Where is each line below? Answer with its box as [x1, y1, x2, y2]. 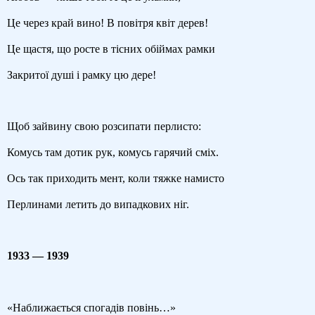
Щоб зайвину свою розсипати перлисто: [7, 120, 201, 133]
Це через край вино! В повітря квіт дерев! [7, 17, 208, 30]
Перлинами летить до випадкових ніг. [7, 198, 189, 210]
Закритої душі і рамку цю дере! [7, 68, 156, 81]
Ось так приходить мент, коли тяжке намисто [7, 172, 224, 184]
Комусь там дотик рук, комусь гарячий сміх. [7, 146, 219, 159]
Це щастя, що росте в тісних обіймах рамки [7, 42, 215, 55]
